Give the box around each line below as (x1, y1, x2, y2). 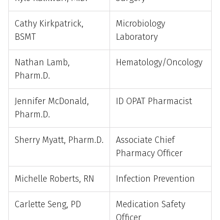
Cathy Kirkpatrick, (15, 18, 83, 29)
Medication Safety (116, 198, 185, 210)
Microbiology (116, 18, 165, 29)
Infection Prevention (116, 173, 195, 184)
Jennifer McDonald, (15, 95, 89, 107)
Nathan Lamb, (15, 56, 70, 68)
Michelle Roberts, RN (15, 173, 94, 184)
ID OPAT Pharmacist (116, 95, 192, 107)
